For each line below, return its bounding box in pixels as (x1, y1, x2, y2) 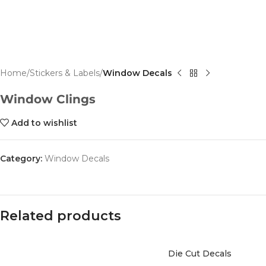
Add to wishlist (11, 118, 78, 128)
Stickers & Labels (30, 68, 100, 78)
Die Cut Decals (167, 248, 232, 259)
